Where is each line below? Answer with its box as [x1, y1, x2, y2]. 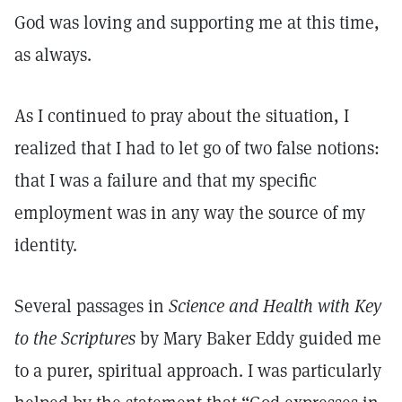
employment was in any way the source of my [14, 201, 365, 224]
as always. [14, 43, 92, 66]
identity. [14, 233, 82, 257]
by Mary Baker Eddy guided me [135, 327, 381, 350]
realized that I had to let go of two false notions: [14, 136, 380, 160]
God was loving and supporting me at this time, [14, 11, 380, 34]
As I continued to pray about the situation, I [14, 104, 349, 127]
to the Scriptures [14, 327, 135, 350]
